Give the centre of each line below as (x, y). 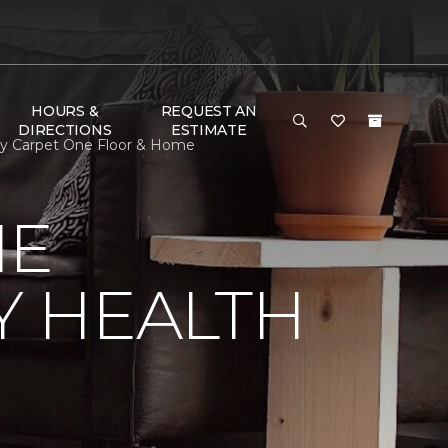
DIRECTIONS (65, 130)
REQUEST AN (208, 111)
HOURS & (65, 111)
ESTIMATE (208, 130)
